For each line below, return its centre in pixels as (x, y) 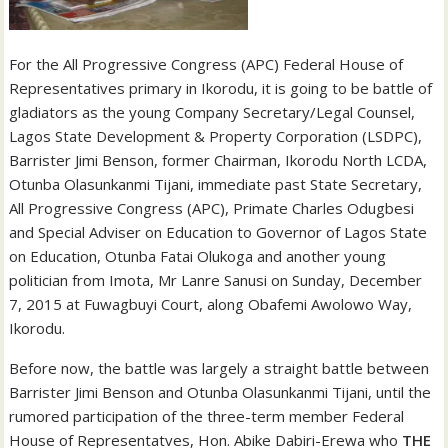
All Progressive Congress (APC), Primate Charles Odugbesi (212, 208)
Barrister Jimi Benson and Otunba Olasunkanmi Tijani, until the (220, 392)
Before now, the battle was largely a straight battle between (219, 368)
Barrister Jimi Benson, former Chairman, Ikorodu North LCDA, (218, 160)
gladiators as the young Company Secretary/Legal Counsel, (212, 112)
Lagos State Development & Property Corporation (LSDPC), (216, 136)
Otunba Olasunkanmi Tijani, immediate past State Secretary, (216, 184)
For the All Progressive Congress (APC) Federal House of (206, 64)
